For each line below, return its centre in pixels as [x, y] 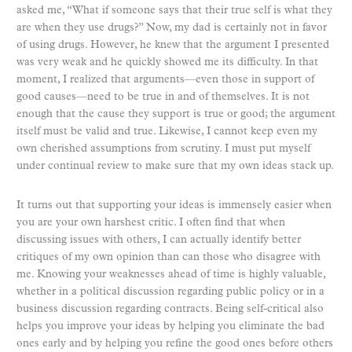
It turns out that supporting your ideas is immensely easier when [174, 205]
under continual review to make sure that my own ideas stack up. [175, 166]
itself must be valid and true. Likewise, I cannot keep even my [167, 131]
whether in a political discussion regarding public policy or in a [170, 291]
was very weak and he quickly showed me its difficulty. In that [167, 62]
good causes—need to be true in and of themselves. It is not [163, 97]
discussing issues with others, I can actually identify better [159, 240]
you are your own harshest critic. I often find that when [151, 222]
